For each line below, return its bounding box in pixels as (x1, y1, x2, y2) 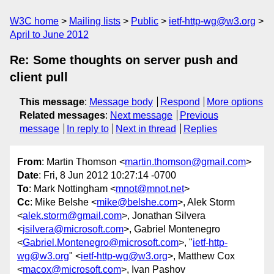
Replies (183, 124, 217, 134)
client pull (10, 70, 68, 84)
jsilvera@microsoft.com (23, 224, 124, 235)
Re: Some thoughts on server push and (10, 53, 238, 67)
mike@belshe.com (97, 197, 177, 208)
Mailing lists (69, 16, 120, 26)
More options (207, 97, 264, 107)
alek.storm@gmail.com (23, 210, 122, 221)
